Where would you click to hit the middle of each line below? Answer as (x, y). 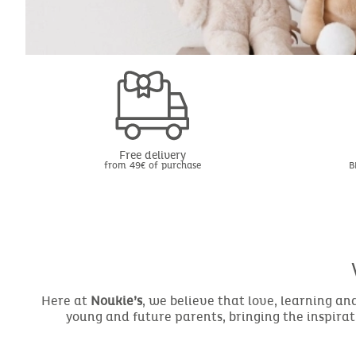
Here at (66, 300)
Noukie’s (116, 300)
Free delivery (153, 155)
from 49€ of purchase (153, 165)
